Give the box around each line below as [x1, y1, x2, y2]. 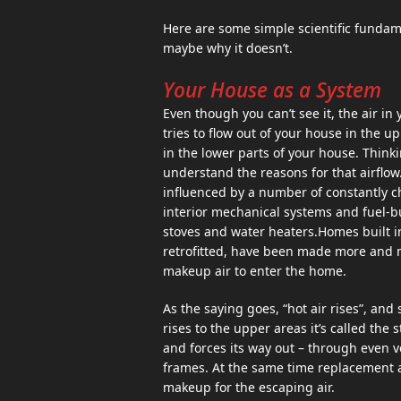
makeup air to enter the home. [163, 262, 346, 279]
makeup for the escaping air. [163, 379, 335, 396]
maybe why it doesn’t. [163, 39, 293, 56]
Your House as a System [163, 76, 381, 104]
